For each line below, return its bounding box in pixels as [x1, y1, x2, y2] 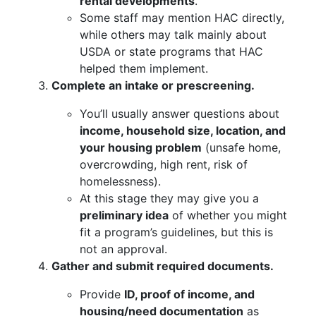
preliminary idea [80, 208, 169, 222]
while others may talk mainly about [80, 28, 267, 42]
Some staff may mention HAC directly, [80, 11, 284, 25]
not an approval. [80, 242, 167, 256]
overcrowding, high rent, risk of [80, 157, 248, 171]
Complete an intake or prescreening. [51, 78, 255, 92]
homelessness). [80, 174, 161, 188]
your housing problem [80, 140, 202, 154]
